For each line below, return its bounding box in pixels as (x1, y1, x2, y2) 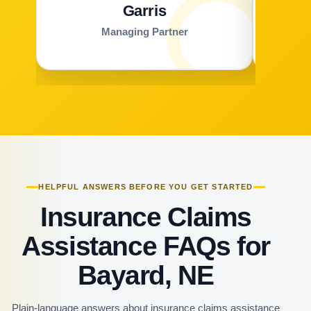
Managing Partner (101, 25, 188, 37)
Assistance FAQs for (22, 230, 270, 261)
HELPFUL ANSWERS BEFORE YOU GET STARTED (38, 182, 253, 191)
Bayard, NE (78, 260, 214, 290)
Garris (122, 1, 167, 19)
